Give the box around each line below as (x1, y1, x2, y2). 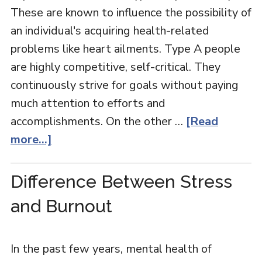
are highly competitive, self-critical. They (10, 59, 220, 75)
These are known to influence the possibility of (10, 5, 251, 20)
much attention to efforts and (10, 95, 166, 111)
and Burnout (10, 196, 112, 216)
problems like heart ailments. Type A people (10, 41, 240, 57)
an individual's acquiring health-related (10, 23, 209, 39)
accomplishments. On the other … (10, 113, 186, 129)
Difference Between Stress (10, 171, 232, 192)
